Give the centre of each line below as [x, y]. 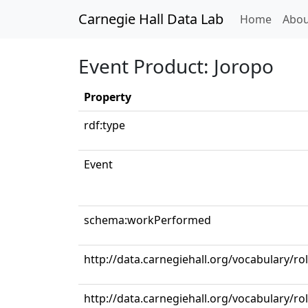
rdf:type [104, 125]
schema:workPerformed [147, 220]
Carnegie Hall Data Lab [151, 19]
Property [108, 97]
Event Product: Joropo [176, 66]
